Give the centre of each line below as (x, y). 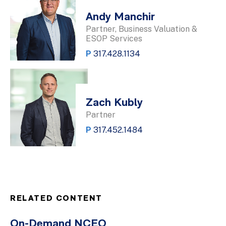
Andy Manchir (120, 18)
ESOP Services (114, 39)
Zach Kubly (114, 103)
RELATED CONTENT (56, 199)
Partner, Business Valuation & (142, 29)
